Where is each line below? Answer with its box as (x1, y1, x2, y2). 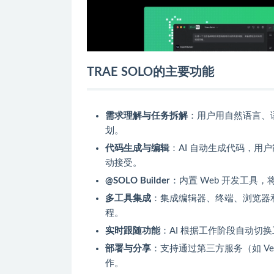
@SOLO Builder (105, 176, 170, 185)
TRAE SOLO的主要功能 (87, 65, 214, 78)
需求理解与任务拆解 (105, 111, 188, 120)
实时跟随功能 (105, 226, 160, 235)
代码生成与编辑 (105, 143, 169, 153)
